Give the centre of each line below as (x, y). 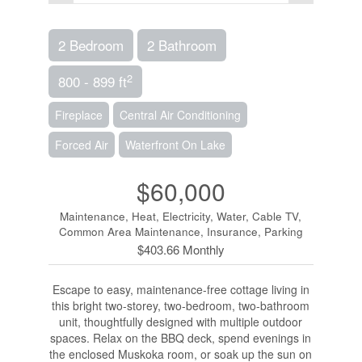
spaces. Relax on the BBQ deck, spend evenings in (181, 337)
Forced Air (81, 144)
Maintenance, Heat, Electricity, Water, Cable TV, (181, 216)
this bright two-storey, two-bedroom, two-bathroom (181, 305)
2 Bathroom (181, 44)
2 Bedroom (90, 44)
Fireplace (78, 114)
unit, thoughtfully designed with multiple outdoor (181, 321)
